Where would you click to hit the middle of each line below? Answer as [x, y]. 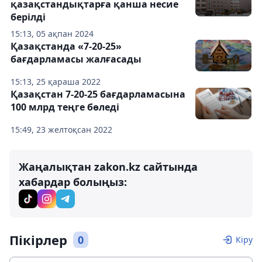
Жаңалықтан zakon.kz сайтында [108, 166]
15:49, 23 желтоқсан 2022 [61, 129]
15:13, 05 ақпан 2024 [52, 33]
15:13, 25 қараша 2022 [56, 81]
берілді [28, 17]
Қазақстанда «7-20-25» [66, 46]
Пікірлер [38, 239]
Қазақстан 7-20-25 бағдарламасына [98, 94]
